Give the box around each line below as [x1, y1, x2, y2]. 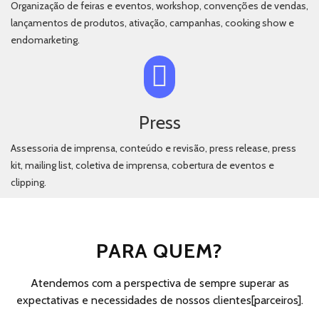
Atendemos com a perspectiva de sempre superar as [30, 276, 289, 290]
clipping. [11, 176, 46, 189]
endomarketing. [11, 33, 80, 46]
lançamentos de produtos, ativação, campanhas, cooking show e [11, 16, 294, 29]
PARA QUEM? [96, 239, 223, 263]
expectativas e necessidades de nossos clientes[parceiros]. [16, 293, 303, 307]
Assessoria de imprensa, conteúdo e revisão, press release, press [11, 142, 296, 155]
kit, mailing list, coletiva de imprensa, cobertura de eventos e [11, 159, 274, 172]
